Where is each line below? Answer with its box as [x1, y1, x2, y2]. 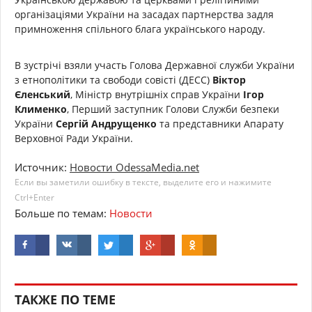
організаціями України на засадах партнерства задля [15, 7, 274, 21]
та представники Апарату [157, 116, 283, 130]
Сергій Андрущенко [56, 116, 157, 130]
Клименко [15, 102, 67, 116]
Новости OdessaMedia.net [70, 159, 199, 174]
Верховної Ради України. [15, 131, 133, 145]
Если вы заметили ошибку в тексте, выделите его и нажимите [15, 175, 272, 188]
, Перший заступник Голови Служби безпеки [67, 102, 279, 116]
